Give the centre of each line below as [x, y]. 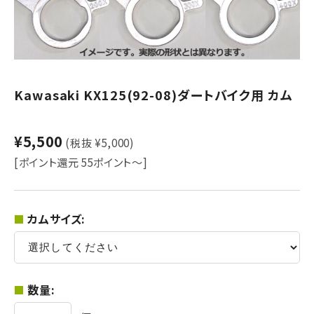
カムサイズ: [57, 219]
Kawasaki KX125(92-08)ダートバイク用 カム [153, 95]
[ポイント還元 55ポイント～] [81, 162]
